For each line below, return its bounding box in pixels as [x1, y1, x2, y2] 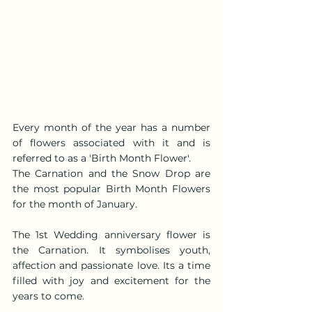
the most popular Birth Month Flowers [13, 182, 210, 195]
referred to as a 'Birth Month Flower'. [13, 151, 191, 164]
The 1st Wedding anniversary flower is [13, 228, 210, 241]
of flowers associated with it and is [13, 136, 210, 149]
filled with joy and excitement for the [13, 274, 210, 287]
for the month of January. [13, 197, 137, 210]
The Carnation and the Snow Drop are [13, 166, 210, 180]
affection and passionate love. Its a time [13, 258, 210, 272]
